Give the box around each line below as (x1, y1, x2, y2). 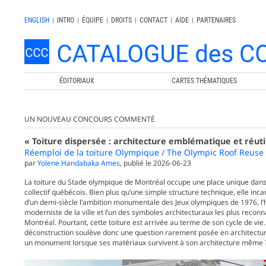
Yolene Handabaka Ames (37, 158, 121, 169)
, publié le (120, 158, 154, 169)
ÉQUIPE (82, 16, 104, 24)
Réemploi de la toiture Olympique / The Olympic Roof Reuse (24, 147, 264, 159)
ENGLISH (24, 16, 50, 24)
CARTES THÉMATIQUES (171, 76, 237, 85)
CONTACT (140, 16, 168, 24)
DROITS (111, 16, 132, 24)
